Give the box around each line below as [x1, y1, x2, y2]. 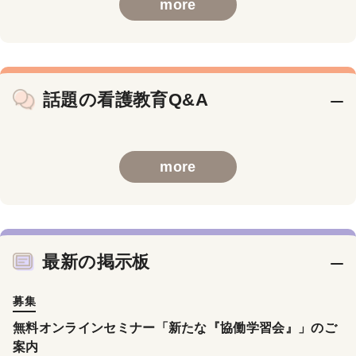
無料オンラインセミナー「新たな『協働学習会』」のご [13, 321, 337, 335]
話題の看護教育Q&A [42, 90, 209, 110]
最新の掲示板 [42, 252, 150, 273]
